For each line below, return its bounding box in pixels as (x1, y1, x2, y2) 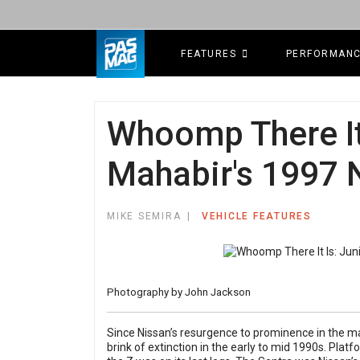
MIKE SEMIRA (107, 211, 182, 222)
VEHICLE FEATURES (201, 211, 312, 222)
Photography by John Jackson (107, 286, 251, 299)
